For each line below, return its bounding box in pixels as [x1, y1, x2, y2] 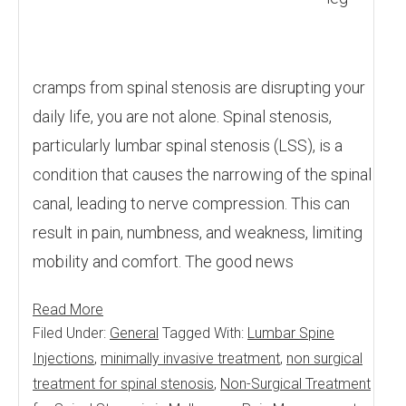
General [110, 324, 159, 342]
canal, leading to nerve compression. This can [33, 194, 350, 213]
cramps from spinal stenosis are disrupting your [33, 78, 365, 97]
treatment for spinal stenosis [33, 375, 214, 392]
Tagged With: [162, 324, 247, 342]
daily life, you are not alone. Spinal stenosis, [33, 107, 332, 126]
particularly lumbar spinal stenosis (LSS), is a [33, 136, 343, 155]
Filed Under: [33, 324, 110, 342]
